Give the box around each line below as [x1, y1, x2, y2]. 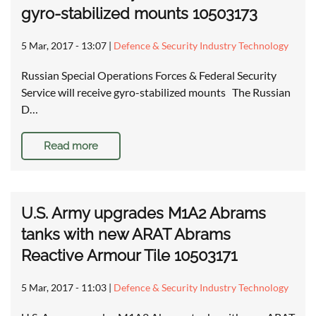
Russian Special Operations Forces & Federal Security [21, 68, 276, 83]
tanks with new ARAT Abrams [21, 225, 231, 244]
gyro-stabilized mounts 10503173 [21, 4, 257, 23]
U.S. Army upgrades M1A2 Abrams [21, 204, 266, 223]
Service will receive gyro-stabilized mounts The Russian [21, 85, 291, 99]
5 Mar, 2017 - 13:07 [21, 39, 107, 52]
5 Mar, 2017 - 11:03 [21, 281, 107, 294]
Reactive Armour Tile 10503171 [21, 246, 237, 265]
